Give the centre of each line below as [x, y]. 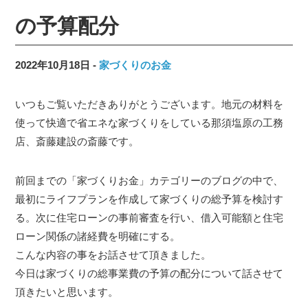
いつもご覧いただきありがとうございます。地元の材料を [150, 104]
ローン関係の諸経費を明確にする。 [98, 236]
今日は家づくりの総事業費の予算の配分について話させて [150, 274]
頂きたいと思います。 [67, 292]
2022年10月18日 [53, 65]
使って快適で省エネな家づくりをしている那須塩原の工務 [150, 123]
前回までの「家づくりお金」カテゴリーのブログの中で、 [150, 181]
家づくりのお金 [135, 65]
